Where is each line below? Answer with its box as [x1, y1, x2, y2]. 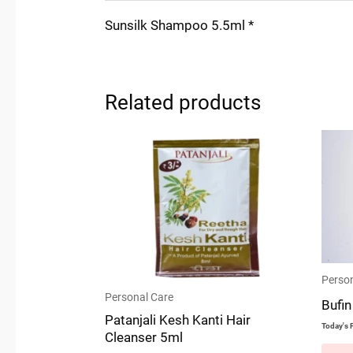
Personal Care [105, 291, 174, 305]
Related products [105, 91, 262, 115]
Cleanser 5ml [105, 329, 184, 345]
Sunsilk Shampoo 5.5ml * [105, 17, 255, 34]
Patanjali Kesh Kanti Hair [105, 311, 251, 328]
